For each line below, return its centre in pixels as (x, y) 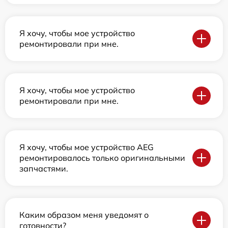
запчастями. (44, 168)
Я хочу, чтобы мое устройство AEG (87, 147)
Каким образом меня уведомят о (84, 215)
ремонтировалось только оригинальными (102, 158)
